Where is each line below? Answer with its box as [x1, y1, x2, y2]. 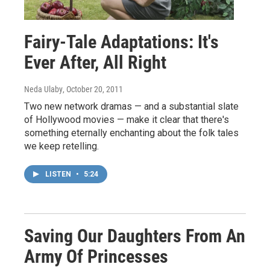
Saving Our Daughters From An [24, 225, 245, 247]
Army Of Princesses [24, 246, 168, 268]
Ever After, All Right [24, 52, 166, 74]
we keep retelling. [24, 140, 99, 152]
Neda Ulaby [24, 84, 63, 95]
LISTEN [45, 170, 73, 179]
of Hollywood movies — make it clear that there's [24, 114, 229, 126]
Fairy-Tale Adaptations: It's [24, 31, 219, 53]
